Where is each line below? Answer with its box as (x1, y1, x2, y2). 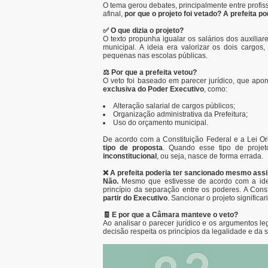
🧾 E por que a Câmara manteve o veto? (103, 211, 238, 219)
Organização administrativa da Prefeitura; (113, 110, 248, 118)
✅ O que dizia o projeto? (103, 26, 184, 35)
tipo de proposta (103, 144, 163, 152)
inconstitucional (103, 152, 157, 160)
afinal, (103, 10, 124, 18)
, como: (204, 85, 227, 93)
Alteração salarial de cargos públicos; (113, 102, 235, 110)
